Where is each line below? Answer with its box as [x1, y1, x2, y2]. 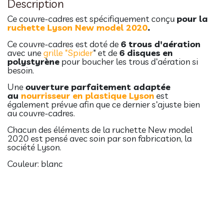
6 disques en [119, 47, 173, 58]
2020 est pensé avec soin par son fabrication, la [7, 132, 192, 144]
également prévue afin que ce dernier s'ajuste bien [7, 98, 200, 110]
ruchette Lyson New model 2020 [7, 21, 147, 33]
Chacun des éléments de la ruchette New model [7, 124, 193, 135]
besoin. [7, 64, 34, 76]
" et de [93, 47, 119, 58]
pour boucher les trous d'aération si [59, 55, 198, 67]
